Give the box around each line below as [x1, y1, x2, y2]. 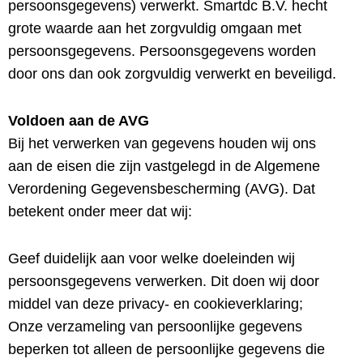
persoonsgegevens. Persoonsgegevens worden [8, 43, 316, 59]
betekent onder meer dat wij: [8, 203, 192, 220]
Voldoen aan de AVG [8, 113, 149, 129]
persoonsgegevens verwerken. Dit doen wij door [8, 273, 319, 289]
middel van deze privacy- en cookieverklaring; [8, 296, 303, 312]
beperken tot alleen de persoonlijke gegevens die [8, 341, 325, 357]
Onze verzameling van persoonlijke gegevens [8, 318, 302, 335]
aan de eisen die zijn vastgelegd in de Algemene [8, 158, 320, 174]
